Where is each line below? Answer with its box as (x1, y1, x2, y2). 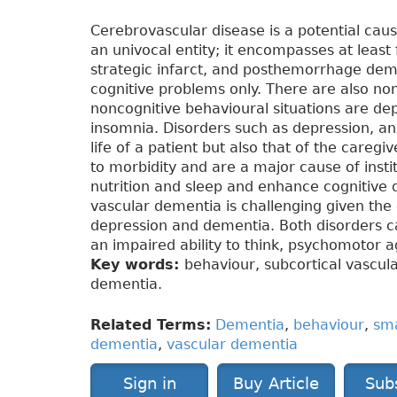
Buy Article (233, 374, 319, 393)
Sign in (122, 374, 176, 393)
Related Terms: (90, 316, 211, 334)
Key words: (90, 256, 184, 274)
